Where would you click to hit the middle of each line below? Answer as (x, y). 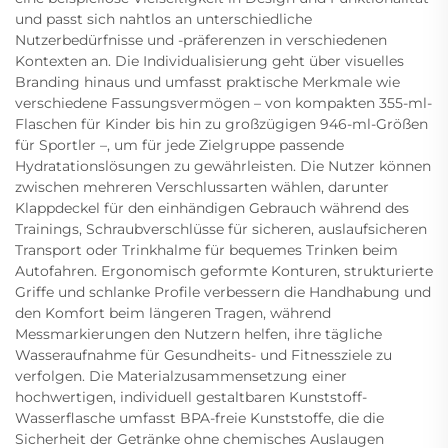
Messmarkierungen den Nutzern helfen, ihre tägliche (198, 333)
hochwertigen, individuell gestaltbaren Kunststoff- (191, 396)
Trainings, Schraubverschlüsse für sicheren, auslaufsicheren (221, 228)
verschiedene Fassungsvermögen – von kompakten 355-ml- (223, 102)
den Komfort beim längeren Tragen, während (173, 312)
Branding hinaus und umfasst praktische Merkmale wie (207, 81)
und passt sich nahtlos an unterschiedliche (163, 18)
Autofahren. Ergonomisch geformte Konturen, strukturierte (224, 270)
